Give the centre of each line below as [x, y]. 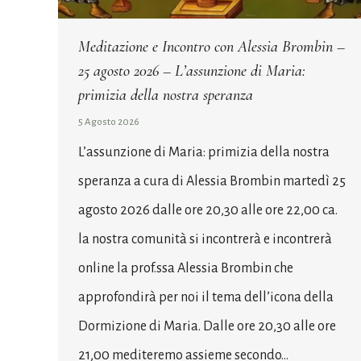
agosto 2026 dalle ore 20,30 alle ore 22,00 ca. [208, 210]
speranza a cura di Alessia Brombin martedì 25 [212, 181]
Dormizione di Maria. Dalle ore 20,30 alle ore [207, 326]
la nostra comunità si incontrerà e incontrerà [205, 239]
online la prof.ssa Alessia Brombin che [186, 268]
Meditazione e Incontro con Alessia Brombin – [212, 46]
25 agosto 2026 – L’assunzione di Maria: [192, 71]
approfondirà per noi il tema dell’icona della [206, 297]
